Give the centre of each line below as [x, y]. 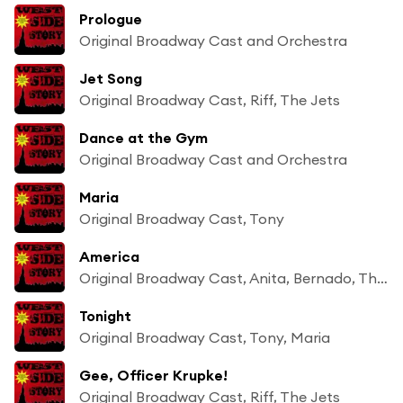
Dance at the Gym [143, 137]
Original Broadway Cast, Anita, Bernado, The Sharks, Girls [382, 278]
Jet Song [111, 78]
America [109, 256]
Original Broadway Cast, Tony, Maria [205, 337]
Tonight [105, 315]
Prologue [111, 18]
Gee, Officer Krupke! [153, 375]
